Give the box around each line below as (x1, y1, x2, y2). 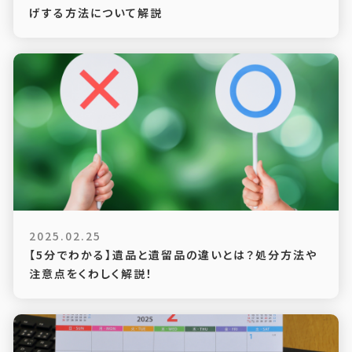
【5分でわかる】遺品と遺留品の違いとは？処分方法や (28, 247, 317, 262)
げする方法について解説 (28, 5, 163, 20)
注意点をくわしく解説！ (28, 266, 153, 281)
